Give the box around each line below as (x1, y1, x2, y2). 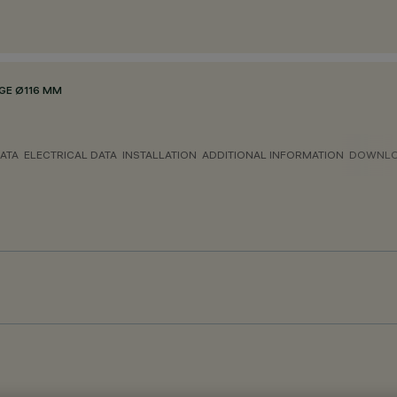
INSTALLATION (122, 148, 197, 161)
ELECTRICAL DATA (24, 148, 117, 161)
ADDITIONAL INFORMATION (202, 148, 344, 161)
